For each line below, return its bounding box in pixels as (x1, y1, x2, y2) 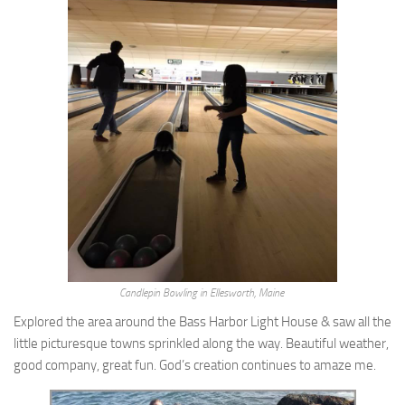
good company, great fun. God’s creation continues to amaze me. (14, 357, 376, 373)
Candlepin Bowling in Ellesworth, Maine (118, 287, 287, 299)
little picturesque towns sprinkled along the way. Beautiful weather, (14, 335, 389, 352)
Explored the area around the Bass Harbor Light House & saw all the (14, 314, 391, 330)
